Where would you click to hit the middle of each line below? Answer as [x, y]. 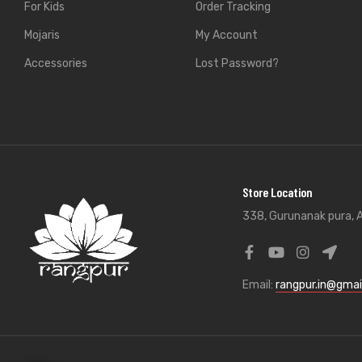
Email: [259, 285]
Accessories [56, 64]
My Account [226, 36]
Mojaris [42, 36]
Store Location [277, 192]
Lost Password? [237, 64]
